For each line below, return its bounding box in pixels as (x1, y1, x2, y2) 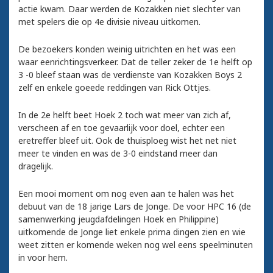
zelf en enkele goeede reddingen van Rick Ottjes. (18, 82, 213, 94)
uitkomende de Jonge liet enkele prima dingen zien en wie (18, 226, 246, 238)
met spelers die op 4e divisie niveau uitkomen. (18, 16, 200, 28)
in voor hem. (18, 252, 68, 264)
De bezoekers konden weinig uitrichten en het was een (18, 43, 236, 55)
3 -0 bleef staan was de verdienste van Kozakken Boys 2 (18, 69, 242, 81)
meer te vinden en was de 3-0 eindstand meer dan (18, 147, 218, 160)
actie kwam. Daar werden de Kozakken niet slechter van (18, 3, 241, 15)
